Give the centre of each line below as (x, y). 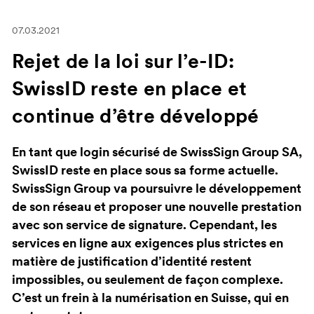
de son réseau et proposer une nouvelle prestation (157, 208)
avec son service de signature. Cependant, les (144, 226)
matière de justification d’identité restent (132, 263)
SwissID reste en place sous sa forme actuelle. (145, 172)
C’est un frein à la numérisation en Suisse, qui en (150, 299)
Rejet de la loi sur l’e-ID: (123, 63)
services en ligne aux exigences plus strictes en (148, 245)
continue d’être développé (136, 118)
